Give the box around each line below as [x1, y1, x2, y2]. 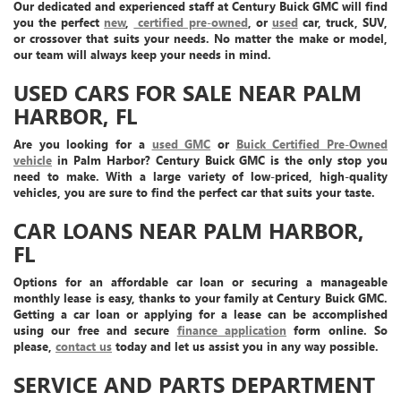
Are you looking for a [13, 136, 152, 152]
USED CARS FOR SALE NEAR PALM [13, 78, 362, 107]
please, [13, 338, 55, 354]
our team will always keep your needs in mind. [13, 47, 271, 63]
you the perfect [13, 14, 105, 30]
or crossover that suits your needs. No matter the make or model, [13, 30, 388, 47]
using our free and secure [13, 322, 177, 338]
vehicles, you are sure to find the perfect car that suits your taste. [13, 184, 375, 200]
